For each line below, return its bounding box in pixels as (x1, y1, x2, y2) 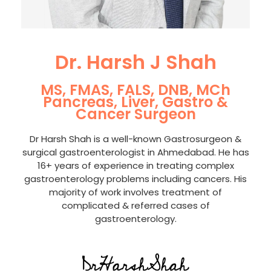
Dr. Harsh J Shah (54, 48, 217, 76)
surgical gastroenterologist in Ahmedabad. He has (22, 146, 249, 159)
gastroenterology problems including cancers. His (24, 172, 247, 186)
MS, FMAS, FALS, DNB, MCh (41, 80, 230, 100)
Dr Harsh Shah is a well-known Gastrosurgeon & (30, 132, 241, 146)
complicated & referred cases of (61, 199, 210, 212)
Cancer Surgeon (75, 104, 196, 125)
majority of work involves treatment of (49, 186, 222, 199)
